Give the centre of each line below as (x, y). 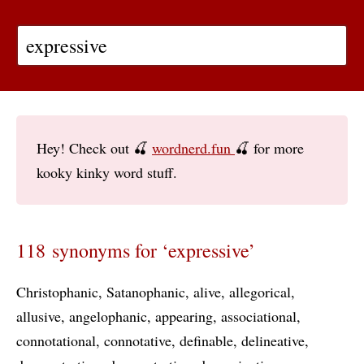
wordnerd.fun (193, 148)
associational (259, 316)
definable (206, 340)
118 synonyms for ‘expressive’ (136, 250)
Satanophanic (146, 292)
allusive (39, 316)
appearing (184, 316)
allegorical (260, 292)
